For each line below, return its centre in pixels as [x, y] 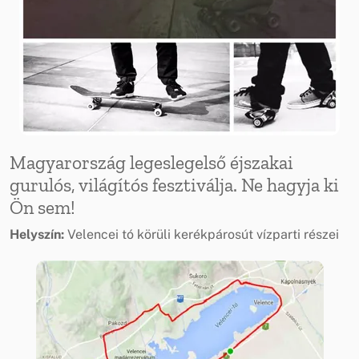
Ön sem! [42, 207]
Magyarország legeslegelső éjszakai [151, 162]
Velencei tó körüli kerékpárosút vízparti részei [203, 234]
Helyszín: [38, 234]
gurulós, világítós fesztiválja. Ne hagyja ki [174, 185]
